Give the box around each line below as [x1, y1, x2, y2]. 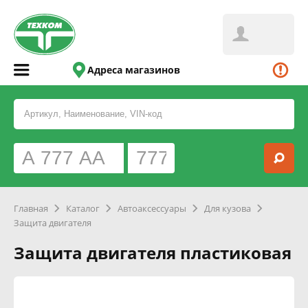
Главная [14, 202, 48, 214]
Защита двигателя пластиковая [14, 241, 291, 264]
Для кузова [204, 202, 251, 214]
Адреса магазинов [87, 63, 181, 76]
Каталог [66, 202, 100, 214]
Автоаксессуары [118, 202, 186, 214]
